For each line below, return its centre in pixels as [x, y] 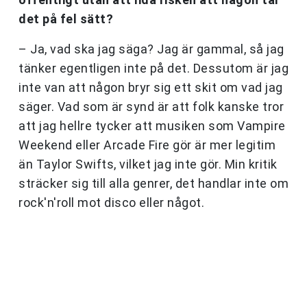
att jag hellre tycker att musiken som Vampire [152, 126]
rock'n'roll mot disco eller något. [111, 203]
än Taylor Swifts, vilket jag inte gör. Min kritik [148, 164]
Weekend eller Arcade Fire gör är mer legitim [147, 145]
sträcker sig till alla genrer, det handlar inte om [153, 184]
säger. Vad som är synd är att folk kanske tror [151, 107]
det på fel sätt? [66, 19]
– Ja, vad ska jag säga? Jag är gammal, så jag [151, 49]
